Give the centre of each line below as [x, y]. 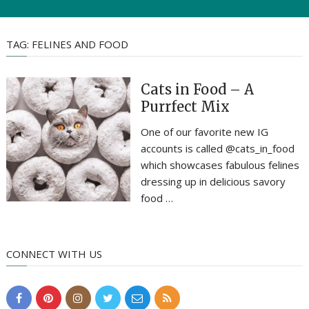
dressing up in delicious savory [213, 181]
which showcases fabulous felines [220, 165]
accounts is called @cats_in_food [218, 148]
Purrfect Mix [185, 107]
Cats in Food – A [197, 89]
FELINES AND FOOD [80, 44]
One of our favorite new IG [205, 132]
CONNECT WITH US [54, 254]
